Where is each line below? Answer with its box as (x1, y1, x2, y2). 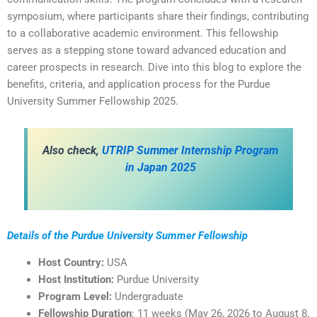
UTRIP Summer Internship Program (102, 143, 278, 157)
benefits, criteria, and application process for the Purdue (7, 78, 270, 91)
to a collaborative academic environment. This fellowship (7, 27, 278, 40)
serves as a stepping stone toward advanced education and (7, 44, 286, 57)
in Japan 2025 (125, 160, 196, 174)
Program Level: (38, 290, 112, 304)
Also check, (42, 143, 102, 157)
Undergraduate (111, 290, 183, 304)
